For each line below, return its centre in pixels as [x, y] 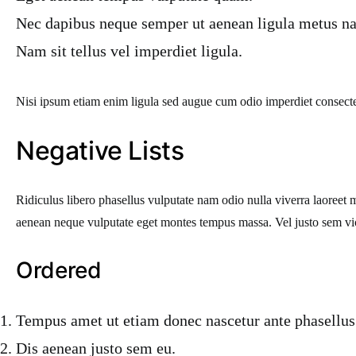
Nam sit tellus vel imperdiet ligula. [129, 51]
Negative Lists [100, 151]
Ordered [59, 270]
